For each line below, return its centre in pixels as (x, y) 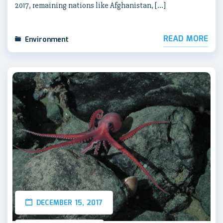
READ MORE (186, 39)
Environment (47, 40)
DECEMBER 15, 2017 (69, 203)
